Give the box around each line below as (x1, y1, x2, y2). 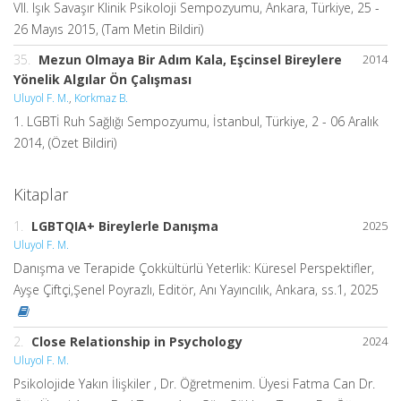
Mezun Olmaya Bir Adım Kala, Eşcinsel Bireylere (38, 50, 342, 68)
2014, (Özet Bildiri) (13, 133, 116, 151)
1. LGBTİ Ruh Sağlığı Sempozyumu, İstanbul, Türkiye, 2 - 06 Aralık (13, 112, 379, 130)
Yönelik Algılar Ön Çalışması (13, 70, 192, 88)
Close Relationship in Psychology (31, 332, 243, 350)
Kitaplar (13, 183, 68, 205)
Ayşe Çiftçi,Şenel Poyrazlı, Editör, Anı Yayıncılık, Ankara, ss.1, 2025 (13, 280, 379, 298)
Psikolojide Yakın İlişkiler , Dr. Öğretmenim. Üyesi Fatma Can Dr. (13, 374, 375, 392)
